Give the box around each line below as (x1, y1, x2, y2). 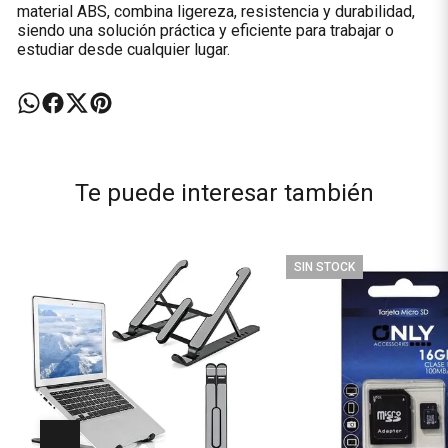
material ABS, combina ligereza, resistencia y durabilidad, (16, 2, 415, 21)
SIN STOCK (294, 260, 356, 274)
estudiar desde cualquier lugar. (16, 40, 230, 59)
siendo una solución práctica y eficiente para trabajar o (16, 21, 394, 40)
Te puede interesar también (74, 179, 374, 207)
